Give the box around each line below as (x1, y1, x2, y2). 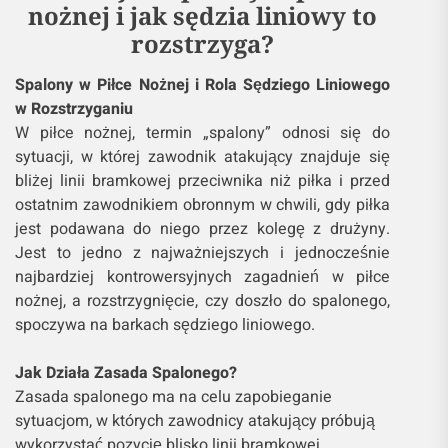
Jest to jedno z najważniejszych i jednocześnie (15, 240, 391, 265)
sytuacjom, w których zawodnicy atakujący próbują (15, 408, 375, 433)
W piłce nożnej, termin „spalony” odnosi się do (15, 120, 391, 145)
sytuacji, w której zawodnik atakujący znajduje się (15, 144, 391, 169)
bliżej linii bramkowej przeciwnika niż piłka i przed (15, 168, 391, 193)
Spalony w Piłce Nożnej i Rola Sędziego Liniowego (15, 72, 391, 97)
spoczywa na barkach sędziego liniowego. (15, 312, 315, 337)
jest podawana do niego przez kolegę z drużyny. (15, 216, 391, 241)
